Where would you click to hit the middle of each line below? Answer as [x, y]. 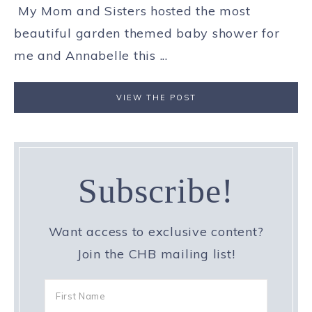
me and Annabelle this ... [91, 55]
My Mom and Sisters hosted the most [132, 10]
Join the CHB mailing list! [156, 254]
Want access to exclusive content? [156, 232]
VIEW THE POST [156, 97]
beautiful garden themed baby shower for [147, 33]
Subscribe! [156, 191]
